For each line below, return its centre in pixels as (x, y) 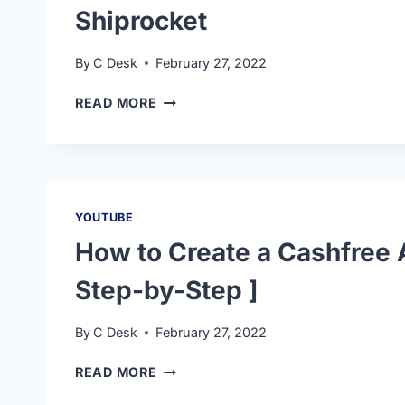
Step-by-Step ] (167, 290)
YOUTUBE (104, 218)
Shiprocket (141, 21)
